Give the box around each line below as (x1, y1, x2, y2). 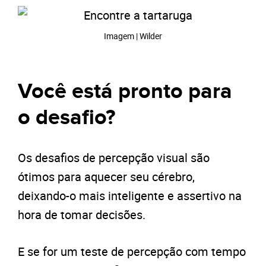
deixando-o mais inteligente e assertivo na (18, 187, 242, 204)
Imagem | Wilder (104, 30, 162, 42)
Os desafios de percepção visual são (18, 149, 210, 166)
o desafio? (18, 104, 115, 131)
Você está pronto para (18, 78, 232, 104)
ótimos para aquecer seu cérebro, (18, 168, 195, 185)
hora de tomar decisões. (18, 206, 145, 223)
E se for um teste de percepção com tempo (18, 243, 246, 259)
